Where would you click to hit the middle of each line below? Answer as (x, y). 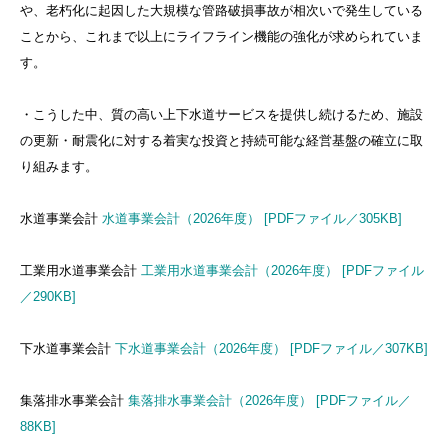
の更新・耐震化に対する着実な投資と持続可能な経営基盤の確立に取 (221, 140)
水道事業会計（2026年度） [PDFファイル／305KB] (252, 218)
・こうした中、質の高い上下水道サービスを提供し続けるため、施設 (221, 114)
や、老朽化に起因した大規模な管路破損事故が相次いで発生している (221, 10)
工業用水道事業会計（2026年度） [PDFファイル (282, 270)
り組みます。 (59, 166)
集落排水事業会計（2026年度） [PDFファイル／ (269, 400)
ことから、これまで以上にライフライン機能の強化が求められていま (221, 36)
